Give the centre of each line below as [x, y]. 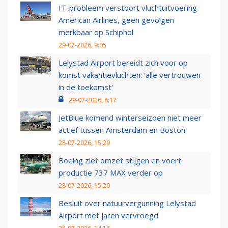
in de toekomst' [86, 87]
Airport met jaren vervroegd [108, 215]
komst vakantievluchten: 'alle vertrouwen [130, 75]
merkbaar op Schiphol [96, 32]
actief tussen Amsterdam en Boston [122, 130]
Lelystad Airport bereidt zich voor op [123, 63]
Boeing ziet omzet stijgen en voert [120, 160]
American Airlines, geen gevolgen [116, 20]
